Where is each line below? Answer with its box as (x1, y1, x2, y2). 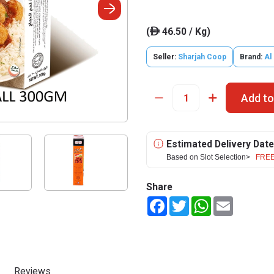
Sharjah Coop (178, 53, 226, 61)
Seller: (153, 53, 178, 61)
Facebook (167, 196, 204, 206)
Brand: (240, 53, 262, 61)
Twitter (189, 196, 217, 206)
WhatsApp (211, 196, 251, 206)
